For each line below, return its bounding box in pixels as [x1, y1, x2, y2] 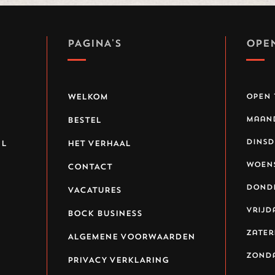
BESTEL [67, 115, 101, 125]
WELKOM [67, 91, 108, 101]
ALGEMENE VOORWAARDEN [67, 231, 195, 241]
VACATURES [67, 185, 122, 195]
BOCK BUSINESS [67, 208, 142, 218]
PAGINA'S [67, 37, 122, 49]
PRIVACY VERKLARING [67, 255, 169, 265]
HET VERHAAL [67, 138, 131, 148]
